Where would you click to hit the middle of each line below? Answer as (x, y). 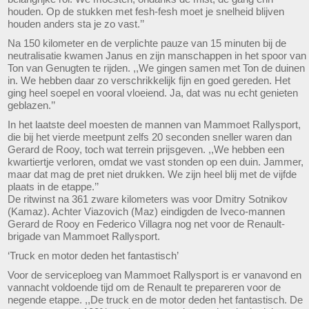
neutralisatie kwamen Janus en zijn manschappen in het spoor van (157, 56)
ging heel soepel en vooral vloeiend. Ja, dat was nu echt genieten (153, 93)
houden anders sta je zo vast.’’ (76, 24)
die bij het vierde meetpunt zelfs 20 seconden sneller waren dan (150, 137)
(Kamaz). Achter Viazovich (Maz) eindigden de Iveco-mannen (146, 212)
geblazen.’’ (31, 106)
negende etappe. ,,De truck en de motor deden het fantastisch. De (155, 300)
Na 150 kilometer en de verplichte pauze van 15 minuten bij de (147, 43)
